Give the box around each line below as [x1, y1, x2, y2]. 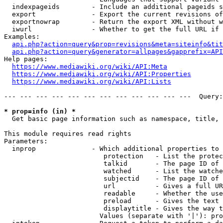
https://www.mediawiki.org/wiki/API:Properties [12, 70, 191, 78]
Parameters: [4, 137, 48, 145]
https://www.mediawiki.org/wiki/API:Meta [12, 63, 167, 70]
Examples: [4, 33, 40, 40]
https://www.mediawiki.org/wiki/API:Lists [12, 78, 171, 85]
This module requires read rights [4, 130, 131, 137]
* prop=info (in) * [4, 108, 76, 115]
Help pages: [4, 55, 48, 63]
